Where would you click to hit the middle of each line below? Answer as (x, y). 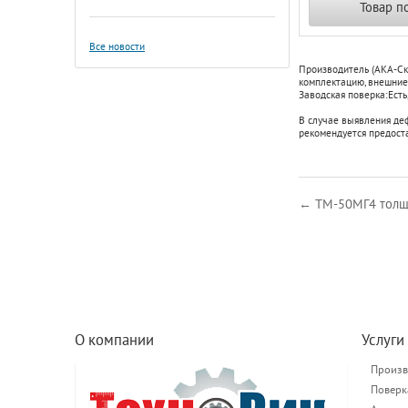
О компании (114, 341)
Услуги (383, 341)
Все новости (117, 47)
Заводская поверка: (343, 96)
